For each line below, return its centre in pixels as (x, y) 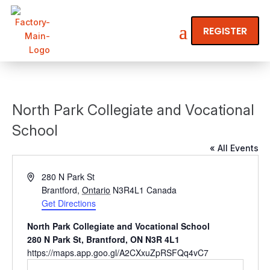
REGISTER (225, 31)
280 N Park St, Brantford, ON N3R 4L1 (103, 240)
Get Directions (69, 203)
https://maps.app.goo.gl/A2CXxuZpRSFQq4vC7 (118, 253)
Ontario (96, 190)
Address (42, 176)
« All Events (234, 148)
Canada (162, 190)
